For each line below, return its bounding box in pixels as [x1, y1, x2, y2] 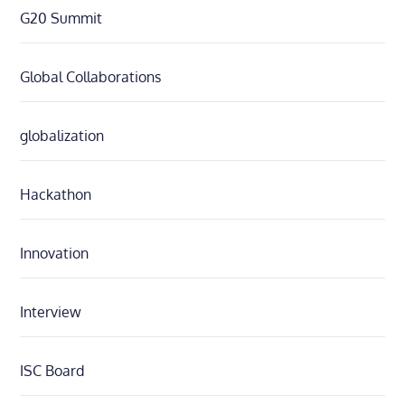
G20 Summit [20, 9, 103, 27]
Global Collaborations [20, 68, 162, 86]
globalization [20, 127, 105, 145]
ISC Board [20, 362, 85, 380]
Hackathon [20, 185, 92, 203]
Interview [20, 303, 82, 321]
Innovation [20, 244, 89, 262]
